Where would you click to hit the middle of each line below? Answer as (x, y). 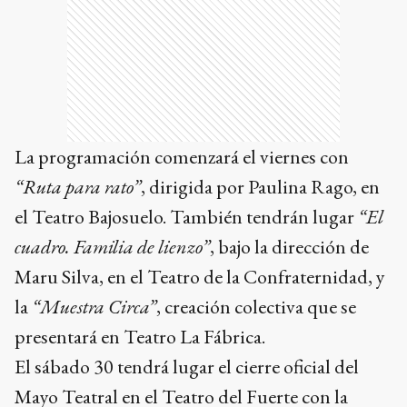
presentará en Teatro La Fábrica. (140, 336)
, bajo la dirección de (289, 246)
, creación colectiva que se (256, 306)
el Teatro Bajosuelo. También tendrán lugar (186, 216)
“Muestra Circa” (94, 306)
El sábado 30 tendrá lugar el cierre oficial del (187, 366)
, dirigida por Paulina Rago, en (260, 186)
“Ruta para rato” (78, 186)
